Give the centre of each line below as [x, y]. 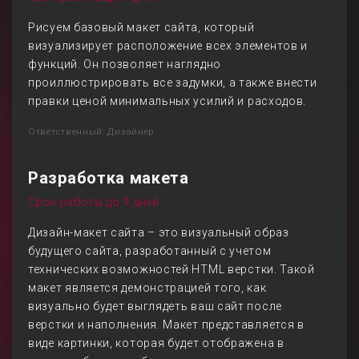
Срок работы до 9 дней [94, 202]
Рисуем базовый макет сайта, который [141, 27]
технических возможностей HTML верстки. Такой [171, 269]
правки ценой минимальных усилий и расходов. [167, 101]
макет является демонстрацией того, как [147, 288]
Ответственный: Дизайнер [91, 131]
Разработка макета [109, 178]
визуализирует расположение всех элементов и [168, 46]
